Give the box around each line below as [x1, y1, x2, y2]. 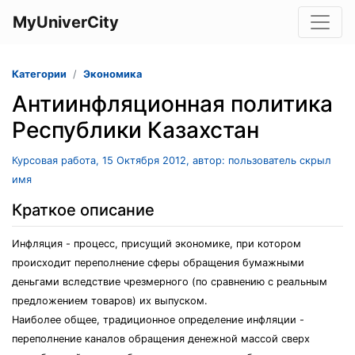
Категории [12, 68, 67, 80]
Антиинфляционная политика [12, 90, 333, 117]
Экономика [83, 68, 142, 80]
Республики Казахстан [12, 116, 259, 143]
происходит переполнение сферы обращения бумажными [12, 257, 304, 269]
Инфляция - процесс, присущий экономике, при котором [12, 238, 301, 250]
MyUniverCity [13, 13, 119, 32]
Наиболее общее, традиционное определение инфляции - [12, 314, 304, 326]
